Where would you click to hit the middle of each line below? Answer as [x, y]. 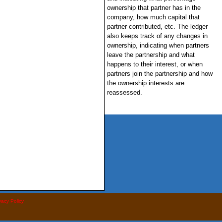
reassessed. [124, 92]
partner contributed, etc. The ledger [157, 27]
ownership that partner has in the [154, 8]
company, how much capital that [153, 17]
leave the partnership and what [151, 55]
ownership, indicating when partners [158, 45]
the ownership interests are [145, 83]
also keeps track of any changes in [157, 36]
